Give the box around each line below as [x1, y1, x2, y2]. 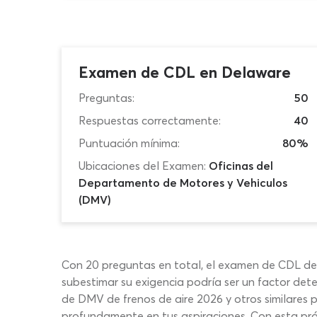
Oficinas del [209, 158, 273, 173]
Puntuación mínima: [79, 136, 180, 150]
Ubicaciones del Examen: [79, 158, 206, 173]
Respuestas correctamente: [79, 113, 221, 127]
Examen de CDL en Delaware [79, 62, 291, 82]
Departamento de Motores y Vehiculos [79, 175, 287, 190]
